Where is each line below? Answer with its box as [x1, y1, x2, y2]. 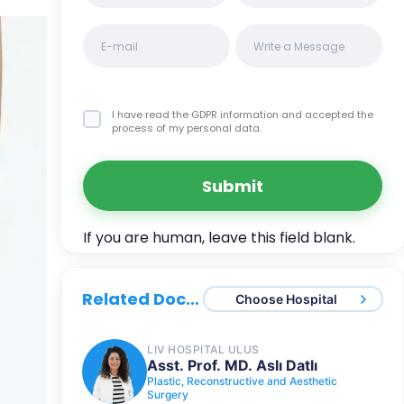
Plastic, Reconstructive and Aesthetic [147, 352, 337, 366]
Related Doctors [186, 266, 199, 289]
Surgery [147, 365, 188, 380]
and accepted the [281, 107, 373, 122]
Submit [202, 174, 263, 197]
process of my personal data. [112, 121, 262, 135]
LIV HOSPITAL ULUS [147, 320, 260, 335]
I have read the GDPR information [112, 107, 281, 122]
